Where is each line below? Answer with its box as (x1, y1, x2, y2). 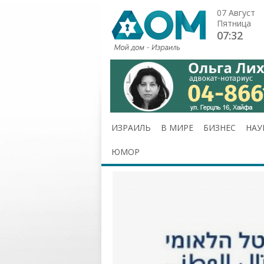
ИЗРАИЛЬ (111, 122, 151, 133)
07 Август (217, 7, 255, 18)
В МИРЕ (161, 122, 193, 133)
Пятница (217, 18, 251, 29)
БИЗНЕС (203, 122, 236, 133)
